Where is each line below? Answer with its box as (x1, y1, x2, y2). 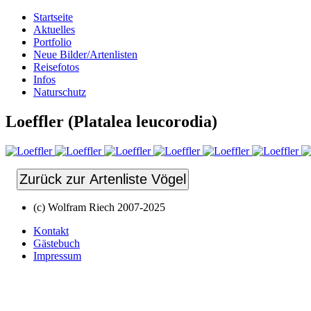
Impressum (33, 249, 81, 262)
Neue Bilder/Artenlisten (33, 49, 137, 60)
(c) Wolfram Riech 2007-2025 (33, 201, 165, 213)
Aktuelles (33, 24, 75, 35)
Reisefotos (33, 61, 79, 73)
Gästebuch (33, 237, 80, 249)
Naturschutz (33, 86, 86, 98)
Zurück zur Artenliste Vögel (19, 171, 186, 187)
